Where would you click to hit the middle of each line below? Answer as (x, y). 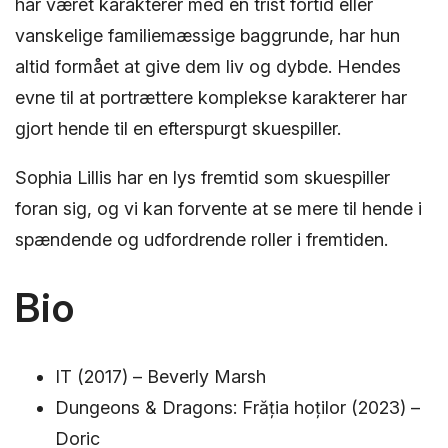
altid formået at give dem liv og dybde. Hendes (208, 66)
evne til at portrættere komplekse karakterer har (211, 97)
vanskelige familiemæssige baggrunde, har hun (207, 35)
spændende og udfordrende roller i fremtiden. (201, 239)
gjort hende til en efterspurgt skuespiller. (178, 128)
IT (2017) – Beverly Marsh (160, 376)
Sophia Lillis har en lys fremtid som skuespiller (202, 177)
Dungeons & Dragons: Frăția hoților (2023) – (237, 407)
